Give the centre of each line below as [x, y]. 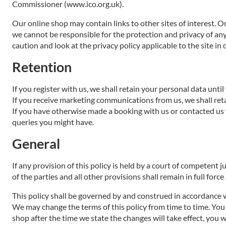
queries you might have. [53, 122]
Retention [42, 67]
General [36, 144]
